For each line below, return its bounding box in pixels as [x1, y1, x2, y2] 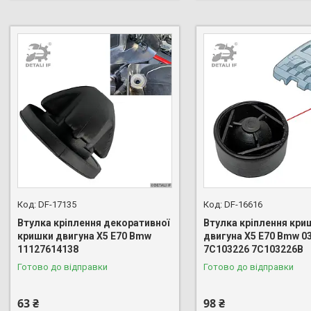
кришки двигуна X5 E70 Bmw [17, 230, 151, 242]
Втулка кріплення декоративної [17, 217, 169, 228]
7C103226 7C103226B [203, 243, 303, 255]
